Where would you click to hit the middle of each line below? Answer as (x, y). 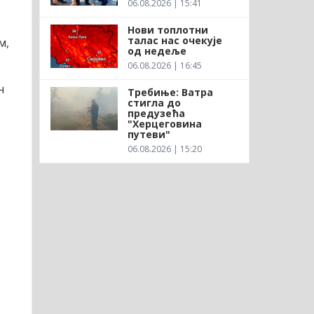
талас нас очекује (175, 40)
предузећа (156, 113)
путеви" (149, 134)
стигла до (154, 102)
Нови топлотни (168, 29)
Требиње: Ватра (170, 92)
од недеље (157, 50)
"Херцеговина (164, 123)
